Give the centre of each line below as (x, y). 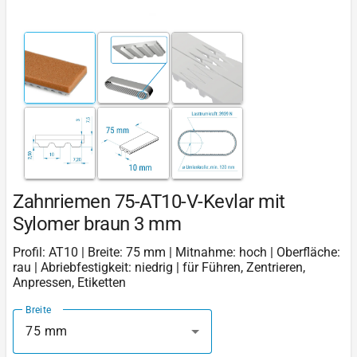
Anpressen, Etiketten (69, 282)
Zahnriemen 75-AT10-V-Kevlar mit (149, 201)
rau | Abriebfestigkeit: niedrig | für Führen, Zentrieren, (159, 267)
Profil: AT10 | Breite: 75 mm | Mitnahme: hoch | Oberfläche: (177, 252)
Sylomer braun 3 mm (97, 224)
